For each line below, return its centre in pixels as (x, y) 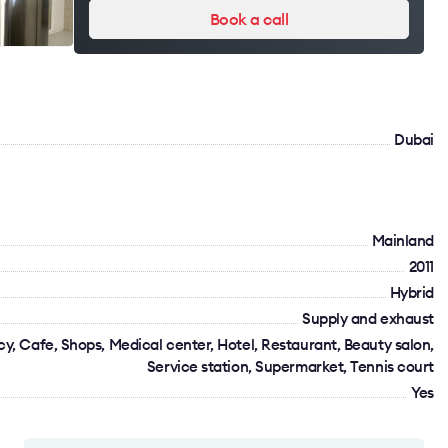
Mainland (402, 240)
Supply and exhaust (368, 318)
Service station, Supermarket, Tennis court (290, 366)
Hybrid (411, 292)
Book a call (249, 18)
